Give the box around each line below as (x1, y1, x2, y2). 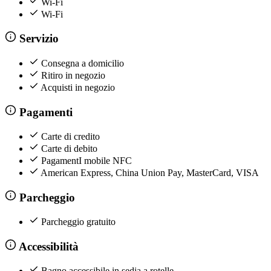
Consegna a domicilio (41, 57, 124, 68)
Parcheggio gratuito (41, 217, 116, 227)
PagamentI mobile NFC (41, 155, 132, 166)
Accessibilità (16, 240, 79, 253)
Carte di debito (41, 143, 97, 154)
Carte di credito (41, 131, 100, 142)
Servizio (16, 32, 59, 45)
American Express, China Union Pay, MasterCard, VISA (41, 168, 259, 178)
